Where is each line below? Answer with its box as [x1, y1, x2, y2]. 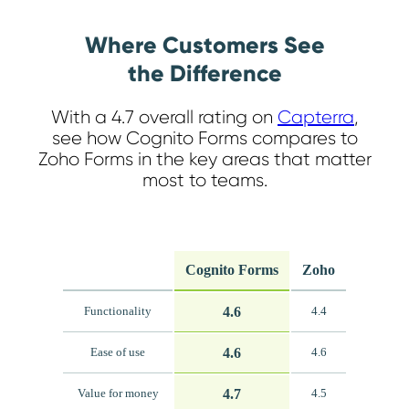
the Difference [127, 59, 282, 89]
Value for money [77, 386, 159, 400]
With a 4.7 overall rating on [51, 106, 278, 128]
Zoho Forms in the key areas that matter [37, 148, 372, 170]
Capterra [278, 106, 354, 128]
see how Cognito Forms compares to [51, 127, 358, 149]
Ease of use [90, 345, 145, 359]
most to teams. [142, 169, 267, 191]
